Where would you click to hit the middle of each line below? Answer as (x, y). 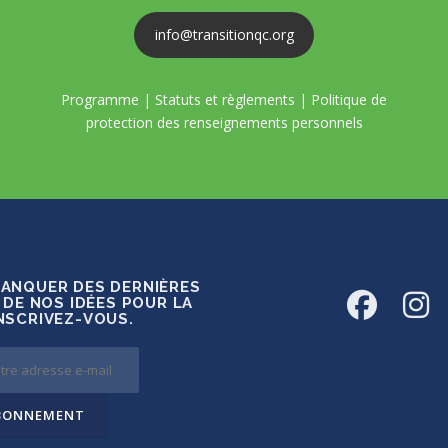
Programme (100, 99)
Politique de (349, 99)
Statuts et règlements (225, 99)
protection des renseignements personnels (224, 122)
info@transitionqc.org (224, 35)
